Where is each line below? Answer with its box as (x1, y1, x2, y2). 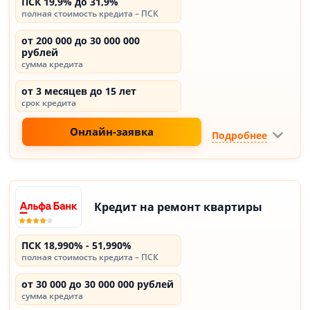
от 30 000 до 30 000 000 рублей (21, 277, 174, 291)
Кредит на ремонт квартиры (94, 199, 263, 215)
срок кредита (21, 97, 77, 109)
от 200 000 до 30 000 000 (21, 34, 140, 47)
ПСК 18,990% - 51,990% (21, 239, 132, 252)
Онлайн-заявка (70, 125, 154, 138)
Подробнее (211, 128, 267, 142)
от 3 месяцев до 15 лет (21, 84, 137, 98)
